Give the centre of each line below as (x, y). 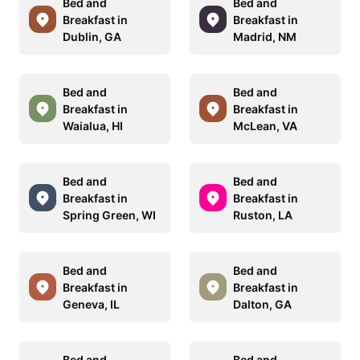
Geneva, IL (91, 304)
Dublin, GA (92, 36)
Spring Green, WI (109, 215)
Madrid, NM (265, 36)
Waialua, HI (93, 125)
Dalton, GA (262, 304)
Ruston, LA (263, 215)
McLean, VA (265, 125)
